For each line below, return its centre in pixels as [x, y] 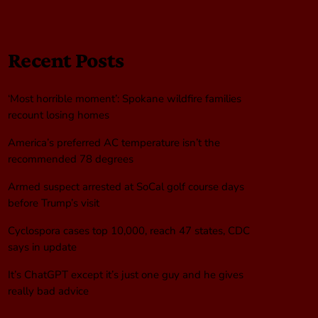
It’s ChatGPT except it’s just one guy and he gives [126, 274]
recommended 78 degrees [71, 159]
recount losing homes [59, 115]
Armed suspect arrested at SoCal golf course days [126, 186]
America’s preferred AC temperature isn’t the [114, 142]
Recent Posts [66, 60]
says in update [42, 247]
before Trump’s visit [54, 203]
